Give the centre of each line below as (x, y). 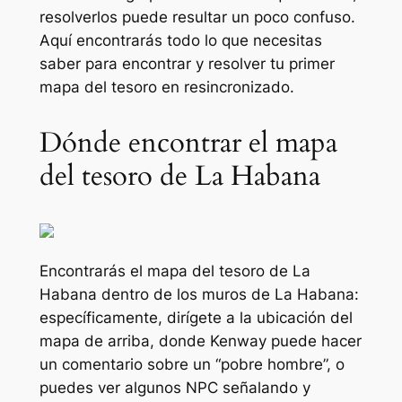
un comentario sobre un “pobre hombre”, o (192, 364)
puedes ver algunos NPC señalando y (175, 387)
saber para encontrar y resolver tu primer (187, 64)
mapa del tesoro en (111, 87)
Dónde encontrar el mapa (188, 143)
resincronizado (236, 87)
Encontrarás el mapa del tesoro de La (175, 271)
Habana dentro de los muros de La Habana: (199, 294)
